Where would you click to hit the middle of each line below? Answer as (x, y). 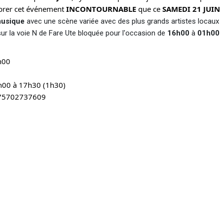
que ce (150, 9)
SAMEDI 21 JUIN (191, 9)
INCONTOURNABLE (102, 9)
